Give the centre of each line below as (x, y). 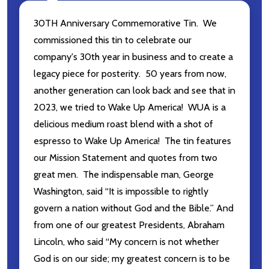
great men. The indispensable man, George (124, 174)
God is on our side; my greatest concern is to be (132, 258)
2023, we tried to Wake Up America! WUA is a (130, 107)
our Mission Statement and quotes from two (125, 157)
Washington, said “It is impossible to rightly (121, 191)
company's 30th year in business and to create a (133, 56)
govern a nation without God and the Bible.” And (134, 208)
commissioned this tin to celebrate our (113, 40)
